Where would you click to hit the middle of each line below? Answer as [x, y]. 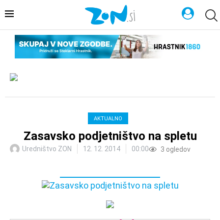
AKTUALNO [108, 118]
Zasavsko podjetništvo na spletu [110, 136]
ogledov [178, 149]
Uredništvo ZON [47, 149]
